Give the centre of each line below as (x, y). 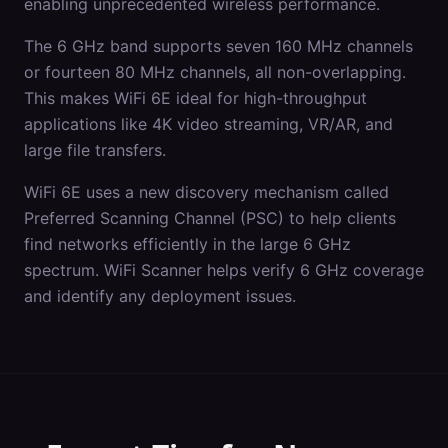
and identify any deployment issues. (160, 296)
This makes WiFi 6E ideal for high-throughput (195, 98)
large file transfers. (95, 150)
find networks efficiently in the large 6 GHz (187, 244)
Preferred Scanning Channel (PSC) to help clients (210, 218)
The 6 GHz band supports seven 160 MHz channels (218, 46)
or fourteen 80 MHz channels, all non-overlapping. (215, 72)
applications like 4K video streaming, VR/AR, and (208, 124)
